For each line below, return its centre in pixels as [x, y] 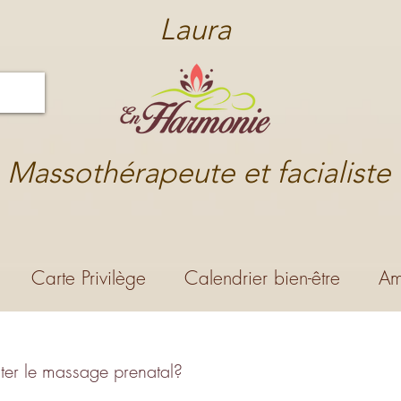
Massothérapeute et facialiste [199, 172]
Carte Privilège [88, 277]
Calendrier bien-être [262, 277]
